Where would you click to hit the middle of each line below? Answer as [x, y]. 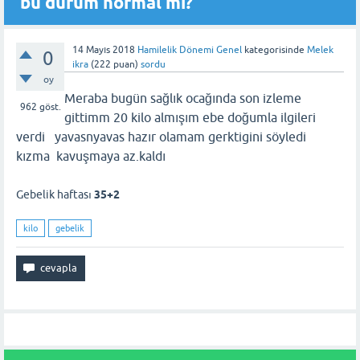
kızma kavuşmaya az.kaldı [91, 156]
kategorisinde [273, 50]
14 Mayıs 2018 [104, 50]
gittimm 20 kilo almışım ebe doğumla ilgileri [190, 117]
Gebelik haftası [55, 194]
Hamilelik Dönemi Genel [190, 50]
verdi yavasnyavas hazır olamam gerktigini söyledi [163, 137]
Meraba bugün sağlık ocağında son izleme [183, 98]
